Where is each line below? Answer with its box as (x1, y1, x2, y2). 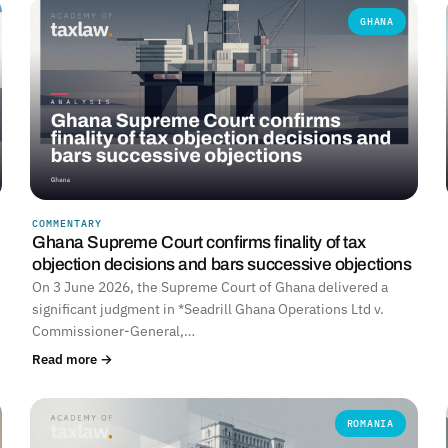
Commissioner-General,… (32, 322, 195, 340)
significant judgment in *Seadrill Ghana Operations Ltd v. (32, 300, 384, 318)
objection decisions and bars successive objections (32, 255, 412, 274)
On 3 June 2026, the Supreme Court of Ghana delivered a (32, 278, 388, 296)
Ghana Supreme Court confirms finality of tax (32, 233, 366, 252)
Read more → (32, 350, 113, 368)
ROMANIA (346, 417, 394, 430)
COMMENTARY (32, 217, 102, 230)
